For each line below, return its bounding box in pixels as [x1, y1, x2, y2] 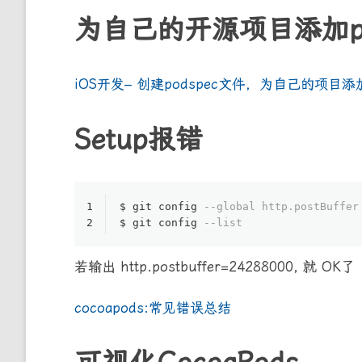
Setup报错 [74, 122, 203, 155]
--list [204, 216, 242, 229]
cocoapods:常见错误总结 [74, 299, 231, 316]
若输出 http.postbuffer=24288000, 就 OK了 [74, 258, 355, 275]
